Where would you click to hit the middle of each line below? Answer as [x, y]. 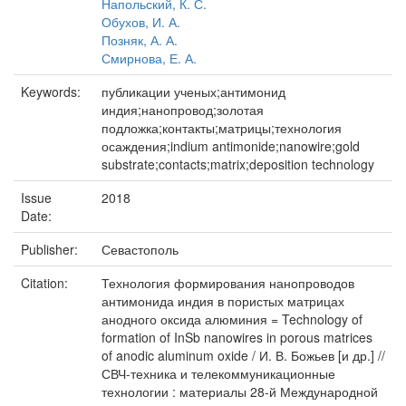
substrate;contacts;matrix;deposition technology [238, 164]
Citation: [46, 283]
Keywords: [53, 92]
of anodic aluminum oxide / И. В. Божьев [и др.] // [243, 355]
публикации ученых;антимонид [193, 92]
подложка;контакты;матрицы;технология [222, 128]
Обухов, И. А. [141, 22]
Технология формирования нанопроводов [228, 283]
